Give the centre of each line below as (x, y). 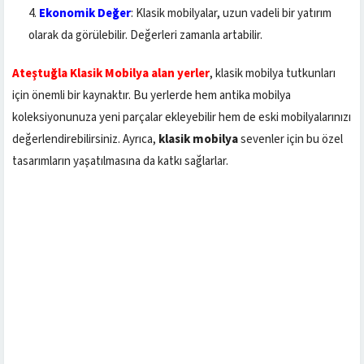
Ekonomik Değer (85, 13)
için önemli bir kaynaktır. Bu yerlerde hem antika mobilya (152, 95)
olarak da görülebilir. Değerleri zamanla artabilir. (145, 35)
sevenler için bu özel (290, 139)
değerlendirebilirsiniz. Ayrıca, (85, 139)
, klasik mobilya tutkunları (273, 73)
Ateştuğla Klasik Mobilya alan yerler (111, 73)
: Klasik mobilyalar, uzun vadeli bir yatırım (231, 13)
